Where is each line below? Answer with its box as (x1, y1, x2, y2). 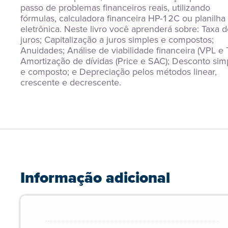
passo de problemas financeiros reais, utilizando (20, 1, 210, 14)
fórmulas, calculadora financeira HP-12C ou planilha (20, 12, 225, 25)
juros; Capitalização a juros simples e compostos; (20, 33, 214, 46)
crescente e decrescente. (20, 76, 121, 89)
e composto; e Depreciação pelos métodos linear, (20, 65, 217, 78)
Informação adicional (20, 166, 170, 189)
